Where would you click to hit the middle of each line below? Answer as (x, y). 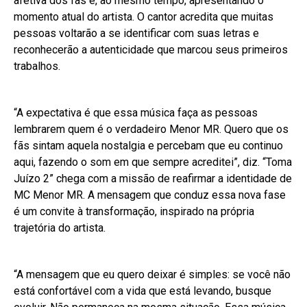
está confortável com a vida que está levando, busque (143, 291)
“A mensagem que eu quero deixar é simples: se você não (152, 275)
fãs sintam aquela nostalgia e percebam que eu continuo (148, 146)
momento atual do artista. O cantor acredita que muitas (144, 17)
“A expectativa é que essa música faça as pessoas (136, 113)
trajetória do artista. (60, 228)
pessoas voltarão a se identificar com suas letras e (136, 34)
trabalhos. (37, 66)
